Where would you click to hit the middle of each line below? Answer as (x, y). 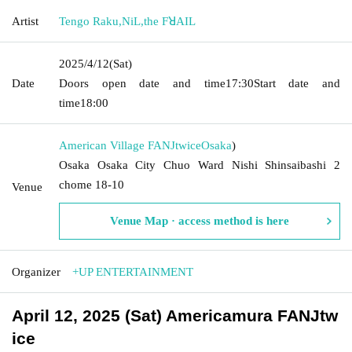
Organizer (36, 271)
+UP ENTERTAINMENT (133, 271)
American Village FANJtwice (130, 145)
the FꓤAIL (170, 21)
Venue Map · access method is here (200, 220)
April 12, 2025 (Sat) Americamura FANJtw (175, 315)
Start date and (297, 83)
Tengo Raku (89, 21)
